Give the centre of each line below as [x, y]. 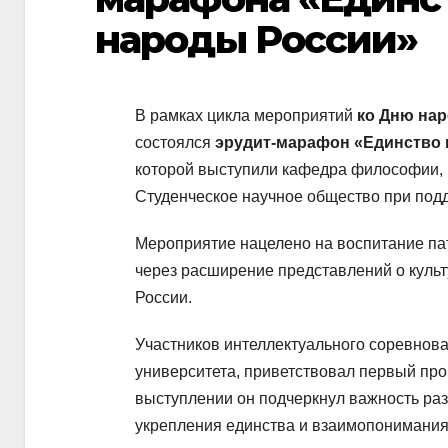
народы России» [256, 39]
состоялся [175, 143]
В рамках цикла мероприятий [246, 116]
